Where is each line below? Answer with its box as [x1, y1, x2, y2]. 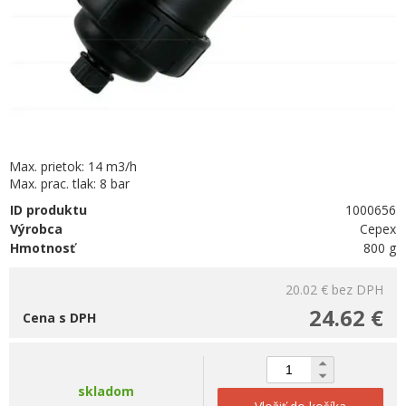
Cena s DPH [23, 309, 96, 326]
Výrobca [10, 220, 63, 237]
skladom [78, 382, 134, 400]
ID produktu [10, 201, 87, 218]
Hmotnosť [10, 239, 75, 256]
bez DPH [332, 281, 383, 298]
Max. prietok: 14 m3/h [9, 158, 137, 175]
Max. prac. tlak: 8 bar [9, 175, 130, 192]
